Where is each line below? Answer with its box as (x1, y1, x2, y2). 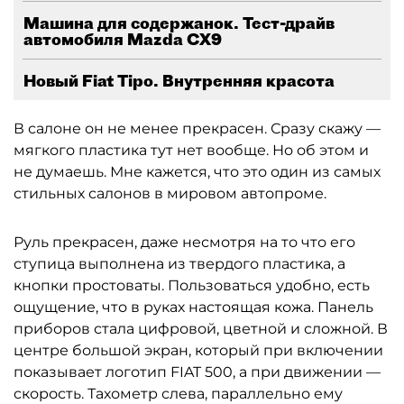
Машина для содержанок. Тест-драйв (23, 13, 335, 33)
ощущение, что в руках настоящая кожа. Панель (14, 298, 373, 316)
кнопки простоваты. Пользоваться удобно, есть (14, 277, 370, 294)
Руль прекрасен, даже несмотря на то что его (14, 234, 355, 251)
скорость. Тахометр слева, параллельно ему (14, 385, 343, 402)
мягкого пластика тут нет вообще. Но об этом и (14, 142, 369, 159)
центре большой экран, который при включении (14, 342, 383, 359)
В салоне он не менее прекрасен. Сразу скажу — (14, 120, 381, 137)
